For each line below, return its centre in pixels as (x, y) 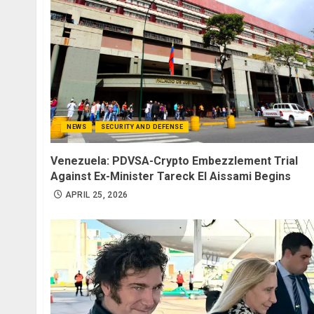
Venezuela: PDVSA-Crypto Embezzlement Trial (174, 161)
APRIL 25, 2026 (96, 194)
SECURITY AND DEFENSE (142, 127)
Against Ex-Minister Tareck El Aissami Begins (171, 176)
